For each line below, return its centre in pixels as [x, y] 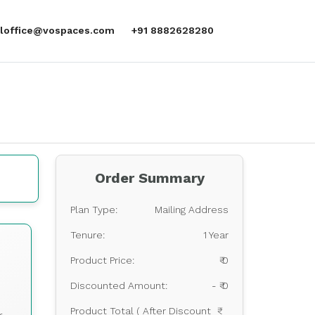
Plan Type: [94, 210]
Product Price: [102, 260]
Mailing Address [192, 210]
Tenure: [88, 235]
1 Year [216, 235]
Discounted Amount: [119, 285]
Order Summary [149, 178]
